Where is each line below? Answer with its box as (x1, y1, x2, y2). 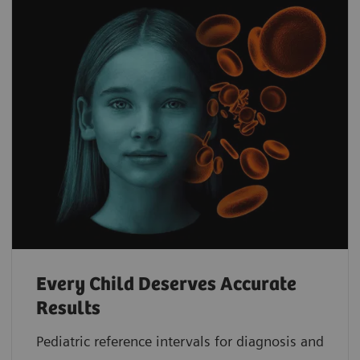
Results (36, 297, 100, 320)
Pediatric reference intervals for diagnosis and (36, 332, 324, 350)
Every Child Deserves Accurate (36, 273, 297, 296)
